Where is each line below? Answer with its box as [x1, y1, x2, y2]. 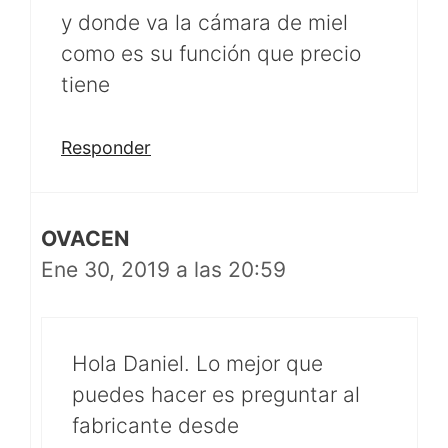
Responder [61, 137, 151, 159]
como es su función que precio [61, 40, 361, 66]
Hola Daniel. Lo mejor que [72, 350, 323, 376]
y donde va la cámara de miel [61, 9, 348, 35]
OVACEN [41, 226, 129, 252]
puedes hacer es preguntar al [72, 381, 360, 407]
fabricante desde [72, 412, 239, 438]
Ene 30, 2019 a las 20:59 [41, 257, 286, 283]
